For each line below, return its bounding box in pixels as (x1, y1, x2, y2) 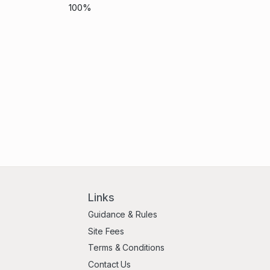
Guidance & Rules (88, 209, 157, 220)
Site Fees (88, 225, 125, 236)
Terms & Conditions (88, 242, 165, 253)
